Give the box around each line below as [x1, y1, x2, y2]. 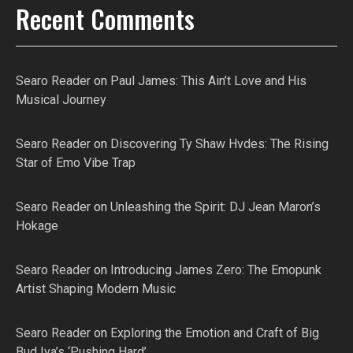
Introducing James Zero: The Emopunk [110, 262, 321, 278]
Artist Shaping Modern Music [16, 281, 176, 297]
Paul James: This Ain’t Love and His [110, 73, 307, 89]
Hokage [16, 218, 58, 234]
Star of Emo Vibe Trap [16, 155, 136, 171]
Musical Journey [16, 92, 106, 108]
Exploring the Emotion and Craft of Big [110, 325, 319, 341]
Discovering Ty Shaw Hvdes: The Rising [110, 136, 329, 152]
